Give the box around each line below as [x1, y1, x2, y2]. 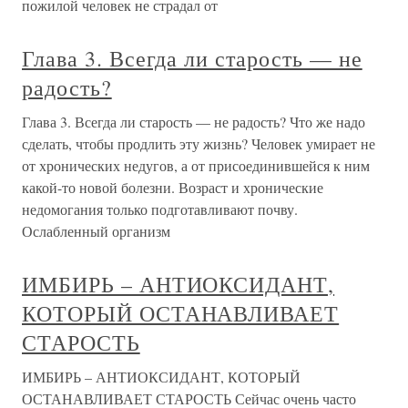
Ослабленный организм [22, 221, 170, 241]
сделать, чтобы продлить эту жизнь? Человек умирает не [22, 134, 375, 154]
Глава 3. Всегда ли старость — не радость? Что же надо [22, 112, 365, 132]
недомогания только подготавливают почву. [22, 199, 298, 219]
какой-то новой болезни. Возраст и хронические [22, 178, 323, 198]
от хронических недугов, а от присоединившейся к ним [22, 156, 370, 176]
